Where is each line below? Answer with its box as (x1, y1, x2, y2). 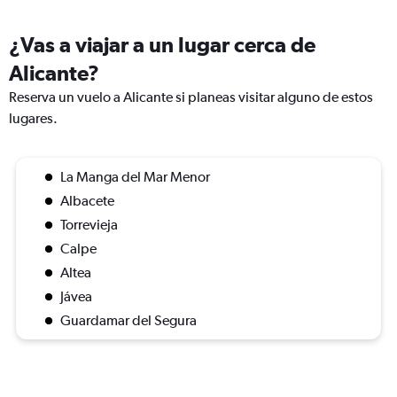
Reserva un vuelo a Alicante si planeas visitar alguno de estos (9, 89, 373, 105)
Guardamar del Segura (60, 312, 197, 329)
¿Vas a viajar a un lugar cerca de (9, 32, 315, 57)
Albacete (60, 192, 114, 209)
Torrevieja (60, 216, 118, 233)
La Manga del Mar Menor (60, 168, 210, 185)
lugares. (9, 110, 58, 127)
